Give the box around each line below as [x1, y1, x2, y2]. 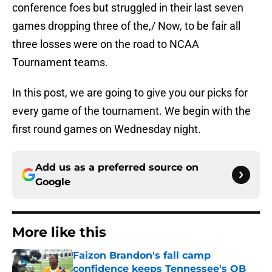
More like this [12, 224, 106, 241]
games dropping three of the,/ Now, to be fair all [12, 19, 240, 33]
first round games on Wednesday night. [12, 123, 201, 136]
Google [35, 176, 70, 188]
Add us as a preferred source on [35, 161, 199, 174]
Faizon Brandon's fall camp [73, 250, 211, 262]
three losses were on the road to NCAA [12, 38, 199, 51]
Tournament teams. [12, 56, 108, 69]
